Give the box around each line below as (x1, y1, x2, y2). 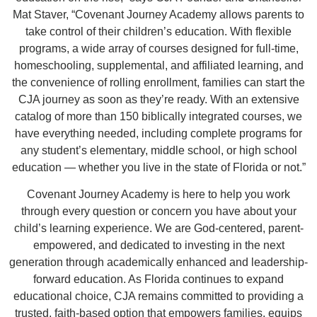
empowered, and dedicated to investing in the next (33, 239, 284, 251)
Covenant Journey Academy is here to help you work (27, 188, 290, 200)
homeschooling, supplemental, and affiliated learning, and (13, 59, 304, 71)
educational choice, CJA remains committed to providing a (13, 290, 304, 302)
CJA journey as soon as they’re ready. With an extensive (18, 93, 299, 105)
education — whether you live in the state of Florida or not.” (11, 161, 306, 173)
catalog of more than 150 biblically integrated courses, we (15, 110, 302, 122)
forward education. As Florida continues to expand (33, 273, 284, 285)
